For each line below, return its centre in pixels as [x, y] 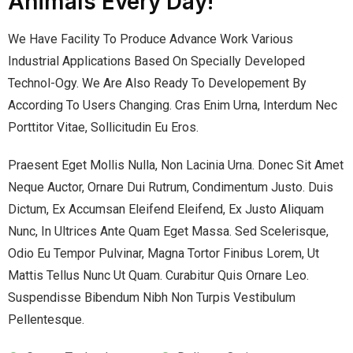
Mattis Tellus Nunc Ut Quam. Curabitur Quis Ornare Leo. [158, 275]
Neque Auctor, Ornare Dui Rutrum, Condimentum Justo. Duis [171, 187]
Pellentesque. [46, 319]
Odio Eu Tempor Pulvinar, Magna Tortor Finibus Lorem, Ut [163, 253]
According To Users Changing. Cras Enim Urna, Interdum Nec [173, 105]
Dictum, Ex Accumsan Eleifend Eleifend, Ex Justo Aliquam [166, 209]
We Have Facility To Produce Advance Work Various [150, 39]
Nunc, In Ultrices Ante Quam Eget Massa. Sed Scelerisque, [168, 231]
